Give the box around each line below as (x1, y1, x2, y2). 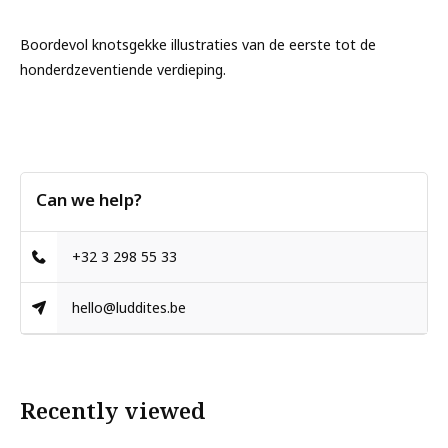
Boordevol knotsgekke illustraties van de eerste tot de (20, 35, 376, 54)
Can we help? (36, 188, 142, 211)
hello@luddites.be (72, 298, 187, 317)
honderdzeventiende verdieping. (20, 60, 226, 79)
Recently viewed (20, 395, 205, 426)
